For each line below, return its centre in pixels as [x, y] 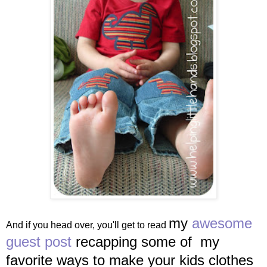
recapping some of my [145, 241]
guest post [39, 241]
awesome [222, 223]
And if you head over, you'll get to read [87, 225]
